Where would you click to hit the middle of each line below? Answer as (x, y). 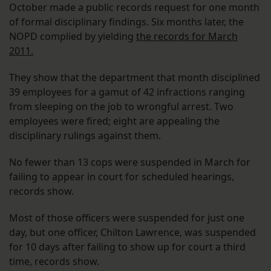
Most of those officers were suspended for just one (127, 217)
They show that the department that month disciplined (135, 77)
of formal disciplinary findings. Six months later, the (126, 21)
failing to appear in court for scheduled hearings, (122, 176)
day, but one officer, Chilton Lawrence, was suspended (132, 232)
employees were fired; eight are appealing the (114, 121)
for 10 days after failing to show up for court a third (127, 247)
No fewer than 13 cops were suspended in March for (130, 162)
